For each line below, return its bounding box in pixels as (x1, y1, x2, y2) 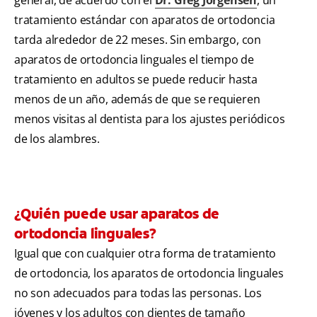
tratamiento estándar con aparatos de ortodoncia (14, 11, 275, 28)
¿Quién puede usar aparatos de (14, 204, 220, 223)
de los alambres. (14, 130, 100, 146)
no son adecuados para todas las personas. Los (14, 284, 262, 301)
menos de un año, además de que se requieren (14, 91, 260, 107)
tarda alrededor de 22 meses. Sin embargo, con (14, 31, 261, 47)
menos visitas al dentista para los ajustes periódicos (14, 110, 285, 127)
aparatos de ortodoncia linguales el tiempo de (14, 51, 254, 67)
